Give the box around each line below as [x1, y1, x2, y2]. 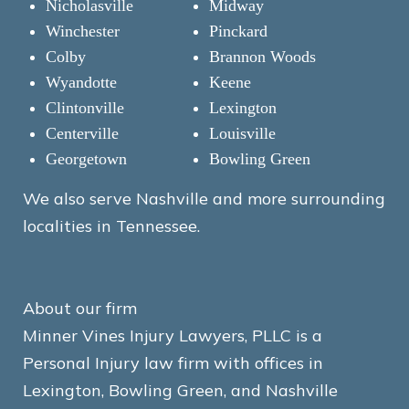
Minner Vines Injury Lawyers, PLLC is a [23, 325, 322, 346]
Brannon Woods [209, 47, 316, 66]
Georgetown [46, 150, 127, 168]
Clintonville [46, 99, 124, 117]
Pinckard [209, 22, 267, 40]
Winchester [46, 22, 120, 40]
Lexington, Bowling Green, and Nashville [23, 380, 338, 401]
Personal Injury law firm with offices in [23, 352, 323, 373]
